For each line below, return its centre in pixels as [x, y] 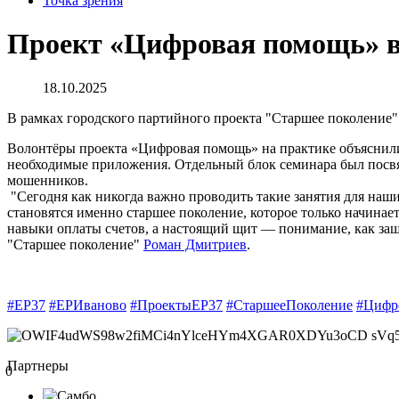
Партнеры [38, 365]
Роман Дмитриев [195, 244]
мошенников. [48, 180]
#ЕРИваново [88, 305]
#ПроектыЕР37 [176, 305]
